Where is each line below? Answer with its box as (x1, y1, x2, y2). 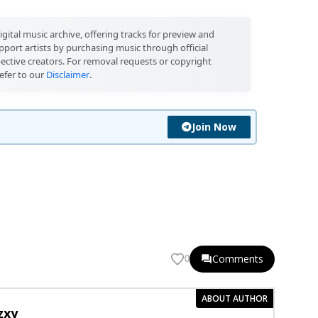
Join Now (192, 119, 237, 133)
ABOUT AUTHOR (202, 292, 268, 305)
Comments (212, 251, 264, 265)
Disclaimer (45, 67, 89, 81)
